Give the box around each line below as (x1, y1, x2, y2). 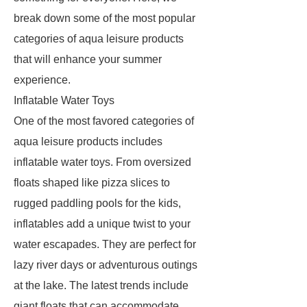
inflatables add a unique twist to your (14, 218, 191, 230)
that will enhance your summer (14, 53, 162, 65)
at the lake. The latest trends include (14, 280, 188, 291)
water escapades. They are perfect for (14, 238, 196, 250)
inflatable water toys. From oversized (14, 156, 191, 168)
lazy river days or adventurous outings (14, 259, 197, 271)
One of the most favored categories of (14, 115, 194, 127)
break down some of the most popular (14, 12, 195, 24)
